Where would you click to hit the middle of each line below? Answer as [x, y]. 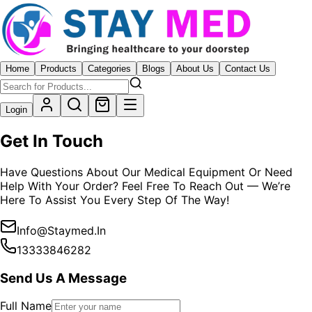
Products [58, 69]
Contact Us [248, 69]
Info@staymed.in [61, 230]
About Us [195, 69]
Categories [109, 69]
